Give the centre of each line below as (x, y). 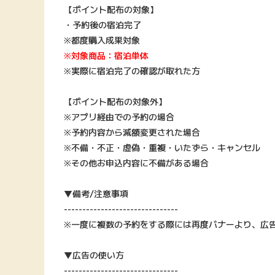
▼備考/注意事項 (96, 194)
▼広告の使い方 (94, 255)
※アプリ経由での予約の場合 (119, 117)
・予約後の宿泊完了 (103, 25)
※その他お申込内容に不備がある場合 (136, 163)
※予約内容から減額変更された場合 (132, 132)
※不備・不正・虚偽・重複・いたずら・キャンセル (162, 148)
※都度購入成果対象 (102, 40)
